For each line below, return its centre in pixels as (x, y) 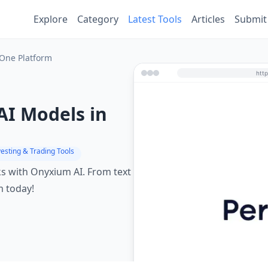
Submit (251, 19)
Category (98, 19)
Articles (208, 19)
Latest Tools (155, 19)
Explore (51, 19)
